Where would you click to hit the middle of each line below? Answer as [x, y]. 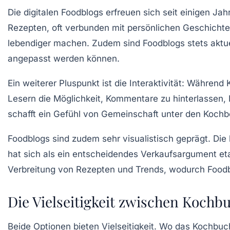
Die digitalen [34, 13]
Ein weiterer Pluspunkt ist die [69, 83]
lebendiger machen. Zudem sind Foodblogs [98, 43]
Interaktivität [156, 83]
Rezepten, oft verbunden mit [68, 28]
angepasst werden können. [64, 59]
